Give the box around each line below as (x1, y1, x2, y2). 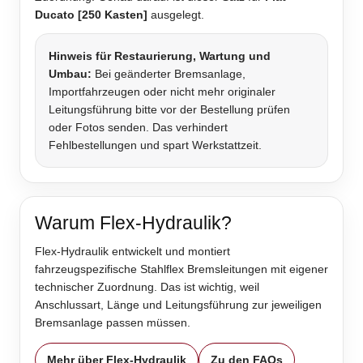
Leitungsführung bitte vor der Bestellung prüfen (49, 103, 290, 117)
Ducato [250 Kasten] (35, 8, 147, 22)
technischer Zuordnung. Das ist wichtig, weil (35, 280, 259, 294)
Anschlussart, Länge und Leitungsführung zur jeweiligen (35, 298, 322, 312)
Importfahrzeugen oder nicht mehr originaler (49, 85, 275, 99)
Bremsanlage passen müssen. (35, 316, 190, 330)
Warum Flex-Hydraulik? (35, 212, 232, 234)
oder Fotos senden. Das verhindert (49, 121, 228, 135)
